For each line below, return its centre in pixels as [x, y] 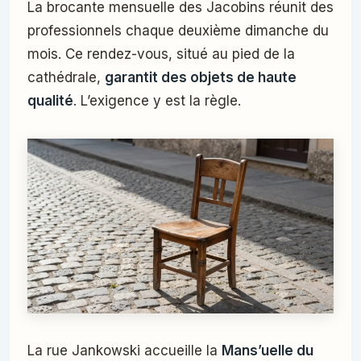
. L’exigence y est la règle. [157, 100]
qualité [50, 100]
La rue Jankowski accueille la [124, 350]
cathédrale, [66, 77]
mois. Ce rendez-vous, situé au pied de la [161, 54]
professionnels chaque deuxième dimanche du [178, 30]
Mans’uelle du [268, 350]
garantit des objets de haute [201, 77]
